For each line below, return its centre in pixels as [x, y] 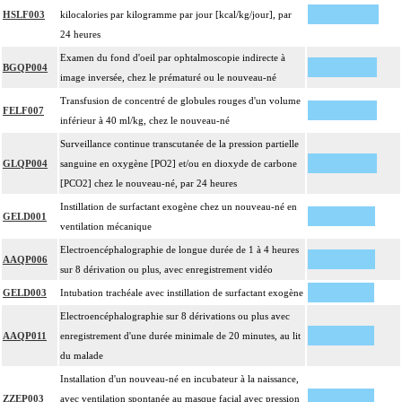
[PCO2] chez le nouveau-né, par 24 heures [149, 184]
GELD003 [25, 293]
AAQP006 [25, 260]
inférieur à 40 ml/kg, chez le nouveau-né [145, 121]
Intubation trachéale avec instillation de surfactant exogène [182, 293]
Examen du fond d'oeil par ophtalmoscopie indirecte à [173, 58]
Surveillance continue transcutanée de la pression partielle [179, 144]
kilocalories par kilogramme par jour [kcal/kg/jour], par [176, 15]
